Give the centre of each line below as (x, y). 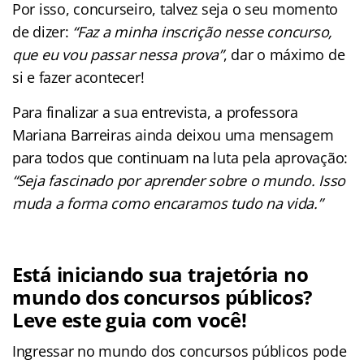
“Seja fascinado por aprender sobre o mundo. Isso (179, 180)
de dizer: (41, 31)
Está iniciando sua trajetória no (160, 274)
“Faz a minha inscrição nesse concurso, (201, 31)
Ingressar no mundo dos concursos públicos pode (180, 351)
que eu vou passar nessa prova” (118, 54)
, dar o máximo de (284, 54)
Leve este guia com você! (130, 319)
